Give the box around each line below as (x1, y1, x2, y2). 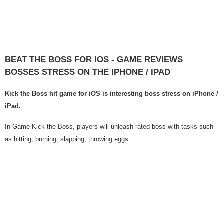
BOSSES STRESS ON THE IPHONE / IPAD (5, 67, 170, 77)
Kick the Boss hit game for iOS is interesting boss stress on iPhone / (5, 89, 218, 97)
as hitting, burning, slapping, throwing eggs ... (5, 135, 136, 143)
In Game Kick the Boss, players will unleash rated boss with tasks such (5, 122, 213, 130)
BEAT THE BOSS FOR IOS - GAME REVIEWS (5, 54, 183, 64)
